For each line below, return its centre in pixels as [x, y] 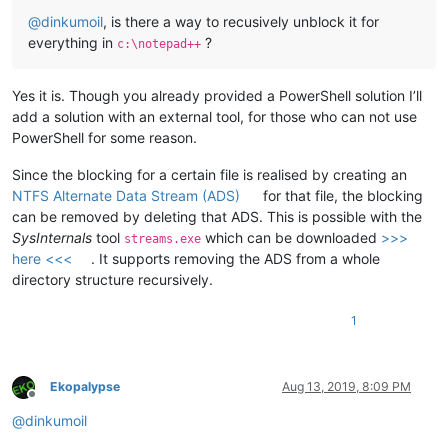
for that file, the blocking [341, 196]
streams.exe [162, 239]
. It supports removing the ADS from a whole [236, 259]
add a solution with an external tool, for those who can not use [214, 117]
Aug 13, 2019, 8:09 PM [346, 387]
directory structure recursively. [112, 280]
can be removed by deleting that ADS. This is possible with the [217, 217]
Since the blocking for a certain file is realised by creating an [209, 175]
